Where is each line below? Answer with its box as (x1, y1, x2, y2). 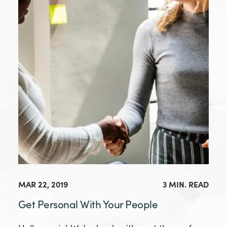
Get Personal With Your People (18, 197, 158, 212)
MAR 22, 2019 (18, 178, 68, 190)
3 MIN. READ (163, 178, 209, 190)
